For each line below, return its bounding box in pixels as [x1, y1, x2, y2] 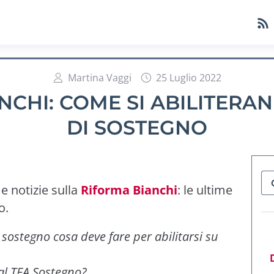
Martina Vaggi [67, 71, 131, 84]
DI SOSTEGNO [67, 116, 207, 139]
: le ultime [177, 181, 232, 198]
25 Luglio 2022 [155, 71, 221, 84]
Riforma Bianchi [81, 181, 177, 198]
